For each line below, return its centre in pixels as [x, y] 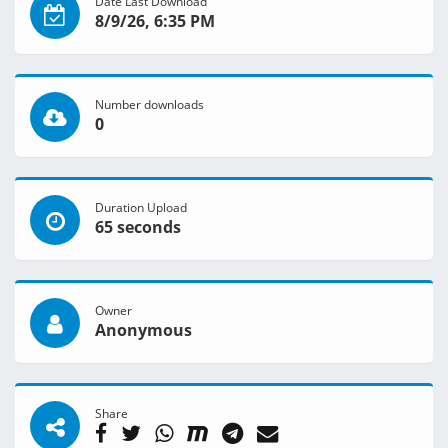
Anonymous [143, 330]
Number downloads [149, 104]
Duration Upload [141, 207]
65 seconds [138, 227]
